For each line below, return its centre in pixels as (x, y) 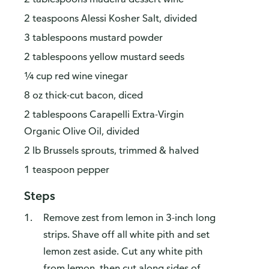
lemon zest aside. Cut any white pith (123, 251)
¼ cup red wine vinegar (76, 76)
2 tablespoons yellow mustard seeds (104, 57)
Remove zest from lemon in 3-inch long (129, 218)
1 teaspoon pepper (67, 170)
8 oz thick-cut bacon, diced (83, 95)
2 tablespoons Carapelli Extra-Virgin (104, 114)
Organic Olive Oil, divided (82, 131)
